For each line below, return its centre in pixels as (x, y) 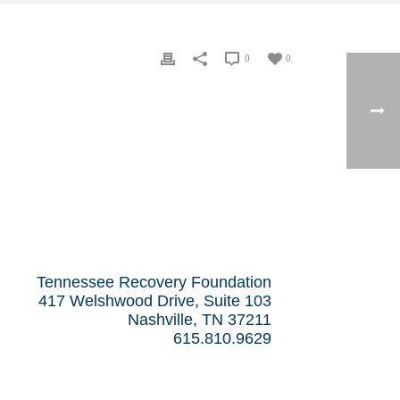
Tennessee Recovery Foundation (154, 282)
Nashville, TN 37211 (199, 320)
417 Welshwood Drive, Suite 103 (154, 301)
